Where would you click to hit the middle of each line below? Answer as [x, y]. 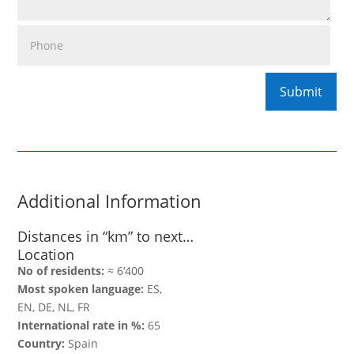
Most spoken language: [81, 289]
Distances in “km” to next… [106, 237]
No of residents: [61, 271]
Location [46, 255]
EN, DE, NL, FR [54, 307]
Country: [41, 344]
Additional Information [110, 201]
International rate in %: [81, 326]
